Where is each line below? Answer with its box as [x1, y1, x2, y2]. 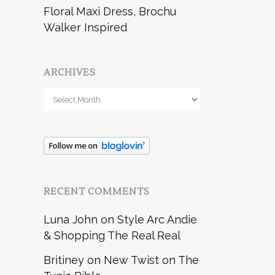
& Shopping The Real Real [44, 228, 180, 242]
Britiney [44, 253, 84, 266]
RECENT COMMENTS [44, 185, 150, 198]
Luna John [44, 212, 98, 226]
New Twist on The [104, 253, 199, 266]
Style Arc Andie [117, 212, 197, 226]
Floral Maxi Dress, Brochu [44, 4, 176, 18]
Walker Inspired [44, 20, 127, 34]
